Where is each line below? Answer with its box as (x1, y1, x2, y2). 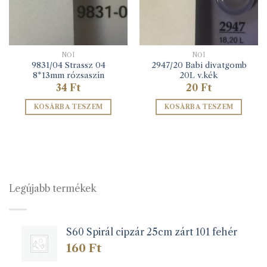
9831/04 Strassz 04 (31, 60, 105, 71)
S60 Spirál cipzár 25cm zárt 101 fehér (66, 226, 237, 238)
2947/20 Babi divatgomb (151, 60, 247, 71)
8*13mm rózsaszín (32, 70, 104, 81)
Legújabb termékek (9, 182, 97, 195)
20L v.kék (179, 70, 218, 81)
